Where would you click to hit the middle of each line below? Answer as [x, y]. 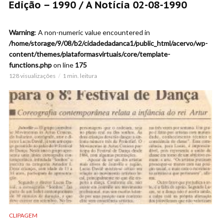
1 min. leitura [80, 75]
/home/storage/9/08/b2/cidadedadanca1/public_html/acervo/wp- [108, 43]
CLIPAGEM [23, 215]
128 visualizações [32, 75]
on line [63, 65]
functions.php [30, 65]
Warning [22, 32]
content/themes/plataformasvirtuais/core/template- [90, 54]
